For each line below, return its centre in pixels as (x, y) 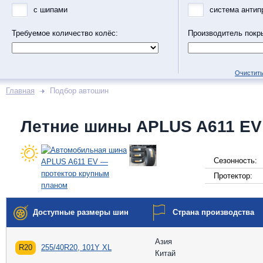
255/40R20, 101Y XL (76, 247)
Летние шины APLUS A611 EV (141, 127)
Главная (20, 91)
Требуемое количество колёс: (65, 33)
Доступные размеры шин (81, 212)
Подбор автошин (79, 91)
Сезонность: (235, 161)
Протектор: (233, 176)
